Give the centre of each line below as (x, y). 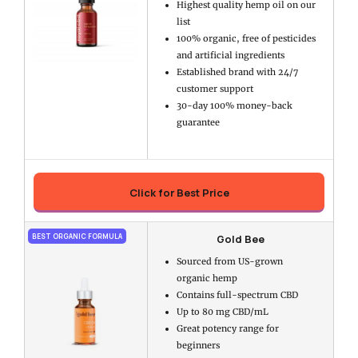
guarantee (198, 122)
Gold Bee (241, 239)
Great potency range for (227, 329)
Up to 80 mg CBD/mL (222, 312)
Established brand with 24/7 (237, 72)
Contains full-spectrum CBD (237, 295)
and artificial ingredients (230, 55)
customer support (215, 88)
